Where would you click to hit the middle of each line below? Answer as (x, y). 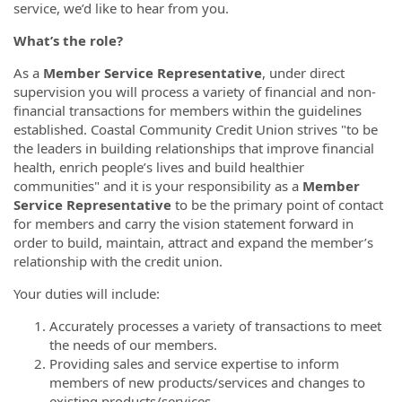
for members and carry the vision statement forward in (184, 223)
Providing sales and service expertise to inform (194, 363)
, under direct (303, 73)
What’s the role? (68, 40)
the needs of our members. (133, 345)
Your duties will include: (87, 293)
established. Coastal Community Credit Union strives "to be (196, 129)
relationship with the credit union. (118, 261)
